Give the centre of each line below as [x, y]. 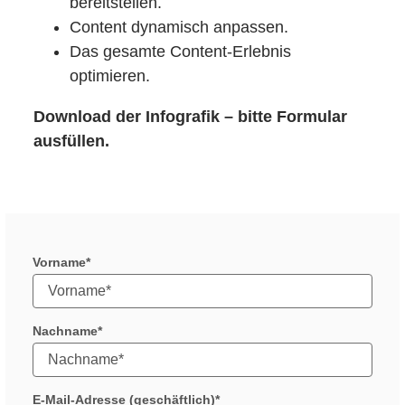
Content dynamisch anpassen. [179, 28]
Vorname [60, 263]
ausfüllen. [72, 141]
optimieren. [110, 76]
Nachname [66, 331]
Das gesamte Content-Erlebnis [181, 52]
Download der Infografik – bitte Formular [191, 117]
